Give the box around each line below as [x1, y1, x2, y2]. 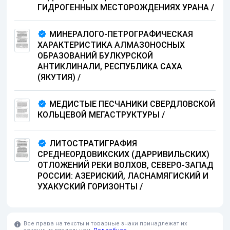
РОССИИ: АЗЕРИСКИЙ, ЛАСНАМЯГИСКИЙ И [37, 171, 208, 181]
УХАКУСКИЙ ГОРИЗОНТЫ [37, 182, 138, 192]
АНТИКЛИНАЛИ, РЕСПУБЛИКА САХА [37, 62, 182, 72]
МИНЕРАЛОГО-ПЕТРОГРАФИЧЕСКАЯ [49, 29, 193, 40]
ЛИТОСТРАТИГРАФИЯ [49, 139, 137, 149]
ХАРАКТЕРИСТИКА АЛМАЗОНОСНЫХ [37, 40, 185, 50]
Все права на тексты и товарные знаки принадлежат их [24, 220, 187, 227]
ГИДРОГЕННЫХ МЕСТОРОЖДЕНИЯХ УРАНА [37, 3, 209, 13]
